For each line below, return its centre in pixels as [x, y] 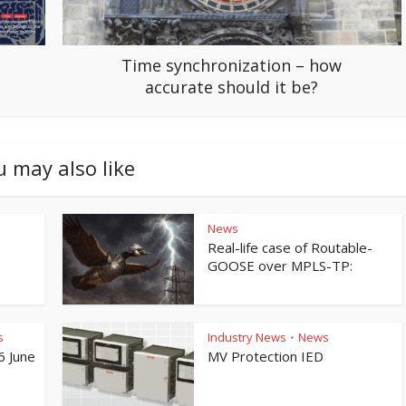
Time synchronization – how [232, 66]
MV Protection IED [266, 357]
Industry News [247, 338]
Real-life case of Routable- [290, 248]
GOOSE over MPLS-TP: [280, 266]
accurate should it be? [232, 87]
